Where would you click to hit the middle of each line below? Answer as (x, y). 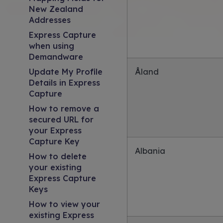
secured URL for (61, 119)
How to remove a (64, 109)
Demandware (56, 57)
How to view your (64, 204)
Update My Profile (66, 72)
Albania (150, 151)
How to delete (58, 156)
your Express (55, 130)
